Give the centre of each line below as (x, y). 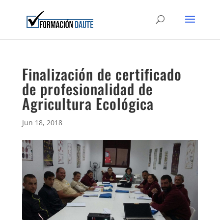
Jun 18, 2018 (42, 123)
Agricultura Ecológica (88, 103)
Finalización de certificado (102, 74)
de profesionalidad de (87, 89)
